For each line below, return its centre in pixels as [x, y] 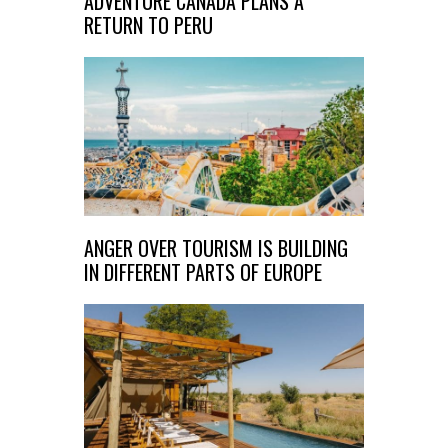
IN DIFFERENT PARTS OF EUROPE [203, 271]
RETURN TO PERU [148, 25]
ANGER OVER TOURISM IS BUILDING [216, 247]
